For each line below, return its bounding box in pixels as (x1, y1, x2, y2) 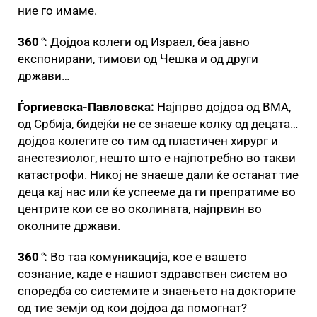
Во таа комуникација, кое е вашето (47, 249, 247, 264)
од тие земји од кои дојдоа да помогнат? (18, 300, 247, 315)
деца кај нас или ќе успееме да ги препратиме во (18, 184, 296, 199)
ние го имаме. (18, 3, 97, 18)
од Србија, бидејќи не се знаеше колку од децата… (18, 116, 298, 131)
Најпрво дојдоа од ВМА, (157, 99, 291, 114)
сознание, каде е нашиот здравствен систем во (18, 266, 287, 281)
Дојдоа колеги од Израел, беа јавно (47, 34, 250, 49)
